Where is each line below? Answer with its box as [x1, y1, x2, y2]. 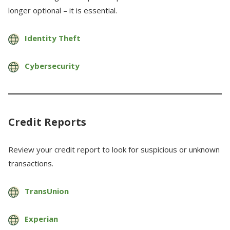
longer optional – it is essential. [8, 5, 117, 15]
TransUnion [25, 186, 69, 196]
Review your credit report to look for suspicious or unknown [8, 144, 220, 155]
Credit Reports [8, 115, 86, 129]
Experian [25, 214, 58, 224]
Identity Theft [25, 33, 81, 43]
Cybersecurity [25, 61, 80, 71]
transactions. [8, 158, 53, 168]
